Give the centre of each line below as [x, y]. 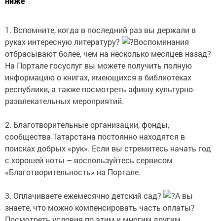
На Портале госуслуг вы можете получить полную [98, 66]
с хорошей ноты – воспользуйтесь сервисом [89, 160]
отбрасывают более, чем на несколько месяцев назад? [108, 54]
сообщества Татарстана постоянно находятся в [95, 137]
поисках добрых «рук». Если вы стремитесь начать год [108, 148]
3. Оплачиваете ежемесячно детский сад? [84, 196]
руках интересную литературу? [63, 42]
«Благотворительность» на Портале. [74, 172]
